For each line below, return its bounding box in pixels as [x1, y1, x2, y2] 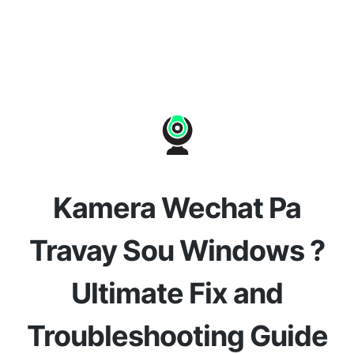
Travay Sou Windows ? [29, 233, 325, 268]
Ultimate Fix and [71, 276, 283, 311]
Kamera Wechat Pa [53, 190, 301, 225]
